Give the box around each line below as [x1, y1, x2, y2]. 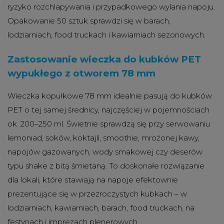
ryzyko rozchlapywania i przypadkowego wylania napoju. [7, 2, 215, 12]
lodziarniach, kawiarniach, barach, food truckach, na [7, 202, 194, 212]
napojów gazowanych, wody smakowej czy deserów [7, 146, 202, 156]
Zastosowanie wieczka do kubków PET [7, 53, 201, 65]
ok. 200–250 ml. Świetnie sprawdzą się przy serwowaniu [7, 118, 210, 128]
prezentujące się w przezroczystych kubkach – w [7, 188, 187, 198]
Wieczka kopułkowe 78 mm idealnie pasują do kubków [7, 90, 212, 100]
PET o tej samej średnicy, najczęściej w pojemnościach [7, 104, 209, 114]
